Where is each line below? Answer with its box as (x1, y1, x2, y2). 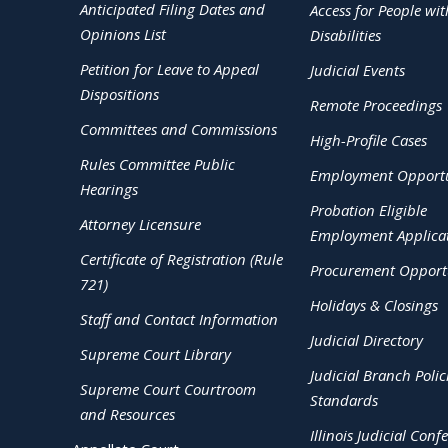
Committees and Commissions (80, 119, 277, 139)
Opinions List (80, 24, 166, 44)
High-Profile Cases (309, 130, 427, 150)
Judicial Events (309, 60, 405, 80)
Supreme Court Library (80, 344, 231, 364)
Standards (309, 390, 378, 410)
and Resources (80, 404, 175, 424)
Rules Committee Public (80, 154, 235, 174)
